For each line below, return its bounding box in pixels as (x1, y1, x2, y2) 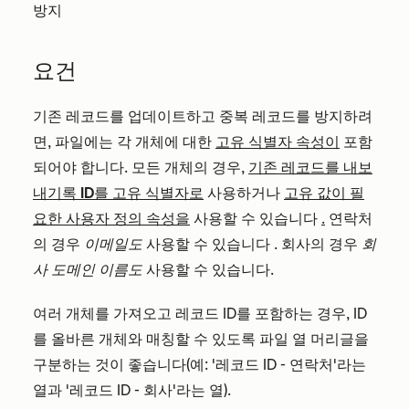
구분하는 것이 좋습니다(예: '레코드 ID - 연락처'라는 (33, 356, 366, 374)
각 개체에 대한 (117, 133, 215, 152)
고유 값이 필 (284, 184, 364, 203)
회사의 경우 (278, 236, 362, 254)
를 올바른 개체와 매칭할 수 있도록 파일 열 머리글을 (33, 330, 369, 349)
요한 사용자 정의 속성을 (33, 210, 190, 228)
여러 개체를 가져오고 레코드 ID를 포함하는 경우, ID (33, 305, 367, 323)
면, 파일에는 (33, 133, 117, 152)
